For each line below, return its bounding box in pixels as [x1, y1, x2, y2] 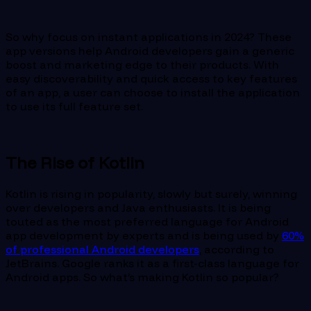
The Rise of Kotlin [6, 151, 144, 173]
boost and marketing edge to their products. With [6, 58, 279, 72]
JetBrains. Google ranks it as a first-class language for [6, 255, 299, 270]
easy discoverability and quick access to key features [6, 72, 297, 86]
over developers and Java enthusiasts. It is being [6, 200, 271, 215]
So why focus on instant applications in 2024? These [6, 30, 292, 44]
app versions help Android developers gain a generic [6, 44, 294, 58]
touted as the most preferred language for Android [6, 214, 289, 228]
